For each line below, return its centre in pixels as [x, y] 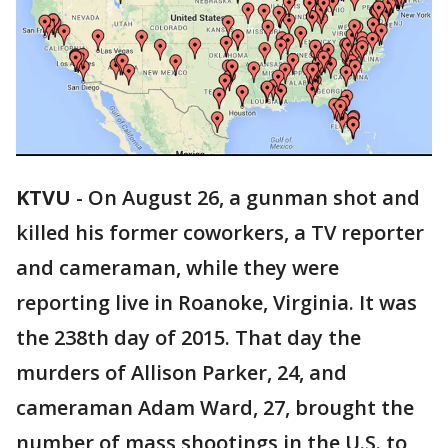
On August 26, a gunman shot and [254, 198]
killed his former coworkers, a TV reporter [220, 233]
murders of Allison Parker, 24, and [181, 373]
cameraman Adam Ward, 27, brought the [215, 408]
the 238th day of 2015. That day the [188, 338]
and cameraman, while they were [177, 268]
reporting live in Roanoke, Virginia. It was [216, 303]
